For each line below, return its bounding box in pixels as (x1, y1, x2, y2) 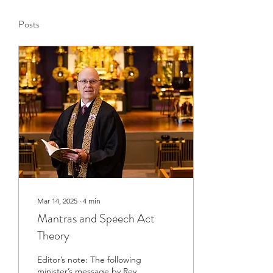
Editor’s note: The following (37, 254, 141, 265)
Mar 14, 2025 (37, 196, 77, 205)
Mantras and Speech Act (37, 210, 155, 227)
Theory (37, 227, 69, 244)
